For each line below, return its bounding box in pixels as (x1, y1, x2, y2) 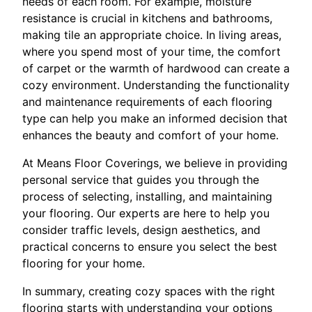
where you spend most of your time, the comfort (22, 44, 281, 58)
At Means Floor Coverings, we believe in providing (22, 155, 288, 170)
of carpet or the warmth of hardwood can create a (22, 61, 290, 75)
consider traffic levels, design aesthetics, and (22, 222, 260, 237)
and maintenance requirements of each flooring (22, 94, 272, 109)
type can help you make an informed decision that (22, 111, 288, 125)
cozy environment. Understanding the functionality (22, 77, 290, 92)
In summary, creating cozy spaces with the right (22, 283, 275, 298)
